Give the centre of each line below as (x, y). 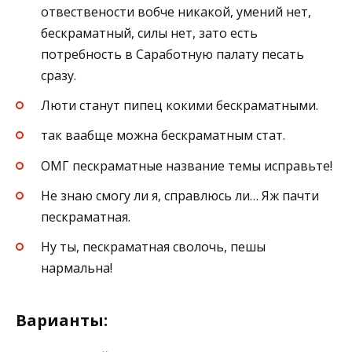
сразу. (59, 75)
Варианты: (62, 320)
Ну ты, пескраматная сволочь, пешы (153, 246)
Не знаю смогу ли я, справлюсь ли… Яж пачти (180, 195)
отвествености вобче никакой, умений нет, (176, 11)
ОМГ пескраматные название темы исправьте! (187, 165)
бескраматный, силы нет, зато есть (149, 33)
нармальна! (77, 268)
